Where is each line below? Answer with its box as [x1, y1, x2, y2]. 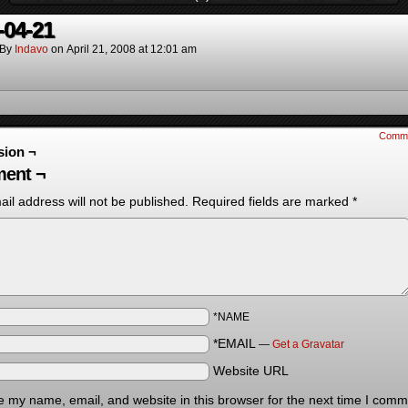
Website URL [213, 363, 289, 378]
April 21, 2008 [66, 43, 136, 56]
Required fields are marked [192, 194, 352, 209]
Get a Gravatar [272, 338, 344, 351]
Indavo [15, 43, 48, 56]
